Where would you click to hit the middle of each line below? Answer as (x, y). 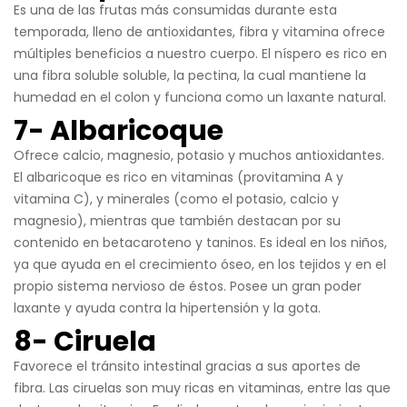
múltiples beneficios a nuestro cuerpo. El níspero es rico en (200, 53)
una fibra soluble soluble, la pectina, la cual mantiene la (190, 75)
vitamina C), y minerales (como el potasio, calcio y (176, 199)
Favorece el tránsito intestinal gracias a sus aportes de (187, 366)
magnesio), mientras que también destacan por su (177, 220)
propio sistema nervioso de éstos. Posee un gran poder (188, 286)
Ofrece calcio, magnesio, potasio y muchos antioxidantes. (199, 155)
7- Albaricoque (119, 130)
